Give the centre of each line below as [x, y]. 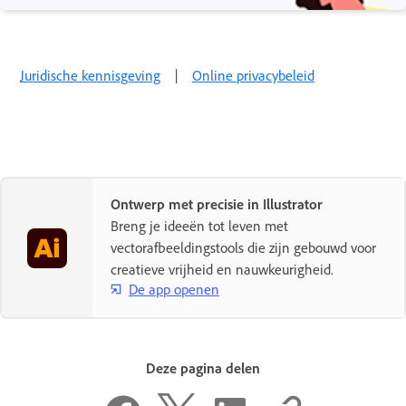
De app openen [174, 289]
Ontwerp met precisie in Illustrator [217, 204]
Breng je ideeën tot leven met [199, 226]
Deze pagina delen [203, 368]
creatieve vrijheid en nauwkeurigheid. [222, 270]
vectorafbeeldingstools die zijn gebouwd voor [243, 248]
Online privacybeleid [253, 76]
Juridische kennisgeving [90, 76]
